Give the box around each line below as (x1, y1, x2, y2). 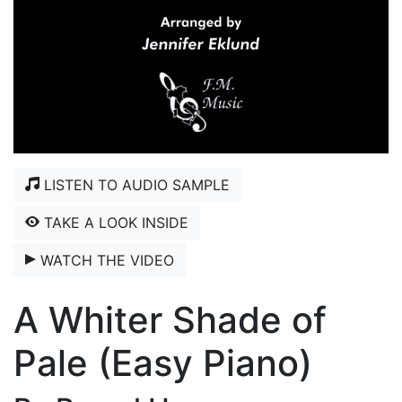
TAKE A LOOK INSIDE (39, 213, 188, 232)
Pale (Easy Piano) (13, 340, 312, 385)
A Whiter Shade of (13, 297, 327, 342)
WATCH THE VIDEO (36, 250, 174, 269)
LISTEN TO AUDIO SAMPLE (39, 175, 230, 194)
